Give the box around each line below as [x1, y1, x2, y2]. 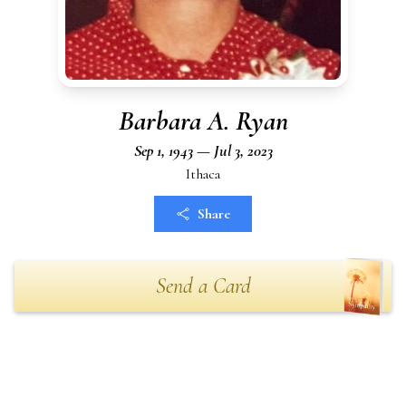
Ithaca [186, 165, 220, 183]
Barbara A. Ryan [118, 104, 288, 138]
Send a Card [155, 273, 251, 299]
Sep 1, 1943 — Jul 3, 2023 [133, 140, 273, 160]
